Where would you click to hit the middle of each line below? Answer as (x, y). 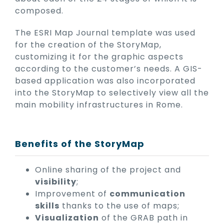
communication (147, 194)
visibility (56, 182)
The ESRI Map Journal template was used (105, 33)
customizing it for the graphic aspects (99, 57)
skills (47, 206)
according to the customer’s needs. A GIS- (109, 69)
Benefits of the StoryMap (80, 144)
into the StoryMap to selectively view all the (112, 93)
